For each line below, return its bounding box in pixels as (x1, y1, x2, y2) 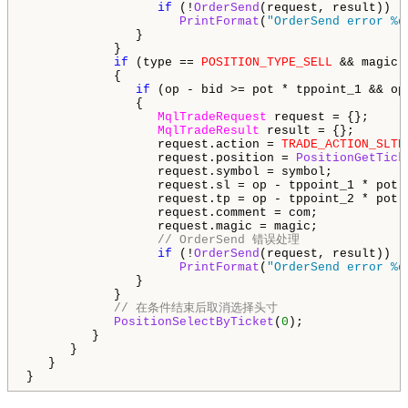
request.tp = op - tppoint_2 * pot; (26, 191, 405, 206)
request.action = (26, 137, 281, 151)
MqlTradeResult (158, 123, 260, 138)
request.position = (26, 150, 296, 165)
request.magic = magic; (26, 219, 318, 233)
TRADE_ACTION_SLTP (281, 137, 405, 151)
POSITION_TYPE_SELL (201, 55, 332, 69)
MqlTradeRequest (158, 109, 267, 124)
